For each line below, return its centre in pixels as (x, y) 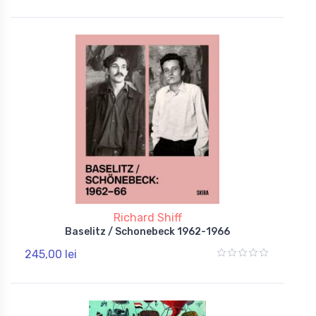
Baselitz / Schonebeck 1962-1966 (147, 231)
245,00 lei (51, 254)
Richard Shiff (147, 217)
